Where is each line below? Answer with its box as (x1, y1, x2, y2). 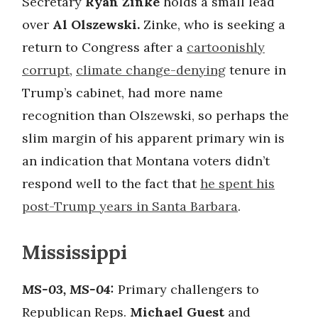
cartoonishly (187, 38, 265, 55)
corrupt (22, 61, 70, 78)
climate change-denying (76, 61, 226, 78)
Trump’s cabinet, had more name (22, 84, 223, 101)
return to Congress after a (22, 38, 187, 55)
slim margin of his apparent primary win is (22, 129, 285, 146)
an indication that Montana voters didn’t (22, 152, 270, 169)
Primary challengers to (114, 280, 259, 297)
